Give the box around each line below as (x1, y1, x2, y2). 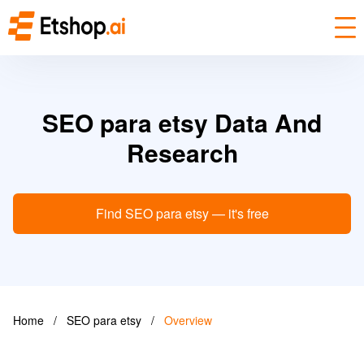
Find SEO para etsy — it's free (95, 204, 269, 223)
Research (126, 135, 238, 170)
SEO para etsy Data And (42, 105, 322, 140)
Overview (164, 312, 212, 328)
